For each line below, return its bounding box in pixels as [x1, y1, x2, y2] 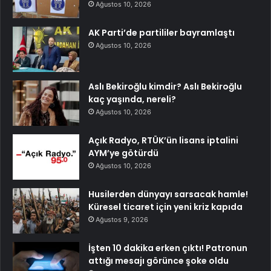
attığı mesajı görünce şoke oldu [88, 255, 229, 267]
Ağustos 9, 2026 [96, 215, 148, 224]
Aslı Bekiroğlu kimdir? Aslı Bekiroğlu [88, 80, 242, 93]
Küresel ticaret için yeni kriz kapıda [88, 201, 243, 214]
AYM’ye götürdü [88, 147, 158, 160]
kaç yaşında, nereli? [88, 93, 176, 106]
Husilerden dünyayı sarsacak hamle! [88, 188, 248, 201]
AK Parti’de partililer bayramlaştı [88, 27, 235, 39]
